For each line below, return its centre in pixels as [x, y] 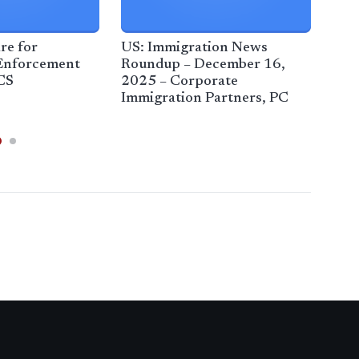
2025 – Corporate [180, 82]
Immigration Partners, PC [205, 99]
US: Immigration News [195, 48]
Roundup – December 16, [204, 65]
